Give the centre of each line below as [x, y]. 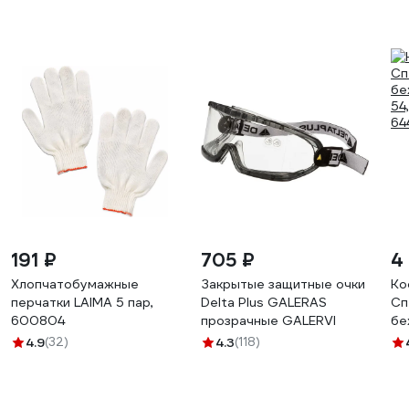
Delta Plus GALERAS [264, 302]
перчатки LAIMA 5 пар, [82, 302]
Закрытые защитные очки [283, 284]
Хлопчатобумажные [75, 284]
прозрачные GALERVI [268, 320]
